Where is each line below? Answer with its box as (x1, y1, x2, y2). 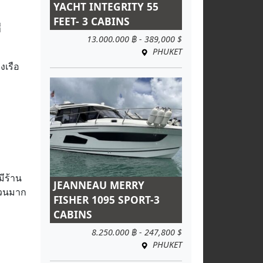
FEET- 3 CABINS (53, 14, 130, 28)
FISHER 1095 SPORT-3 (53, 193, 160, 207)
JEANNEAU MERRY (53, 178, 144, 192)
